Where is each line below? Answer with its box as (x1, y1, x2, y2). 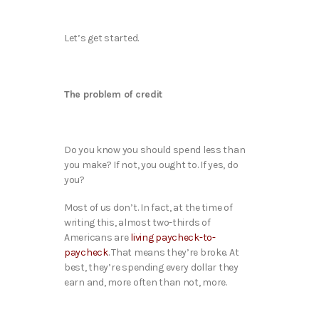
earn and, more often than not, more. (64, 276, 229, 289)
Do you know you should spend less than (64, 144, 246, 157)
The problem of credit (64, 88, 163, 100)
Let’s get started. (64, 32, 139, 45)
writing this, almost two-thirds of (64, 216, 211, 229)
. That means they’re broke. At (108, 246, 239, 259)
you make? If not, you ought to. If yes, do (64, 159, 239, 172)
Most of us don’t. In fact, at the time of (64, 202, 233, 214)
